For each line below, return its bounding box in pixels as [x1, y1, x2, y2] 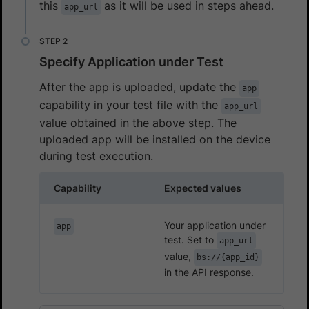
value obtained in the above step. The [39, 115, 237, 130]
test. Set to [164, 233, 217, 246]
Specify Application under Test [39, 54, 223, 69]
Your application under [164, 219, 266, 231]
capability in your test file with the [39, 97, 221, 112]
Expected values [164, 181, 241, 194]
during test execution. [39, 148, 153, 163]
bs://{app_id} [197, 252, 259, 262]
